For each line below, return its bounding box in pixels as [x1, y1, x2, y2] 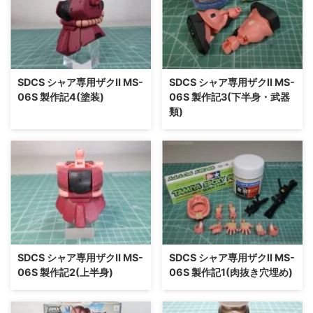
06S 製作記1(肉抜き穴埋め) [169, 266, 293, 279]
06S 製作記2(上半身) [17, 266, 113, 279]
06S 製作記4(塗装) [17, 91, 104, 103]
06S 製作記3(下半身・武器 [169, 91, 290, 103]
